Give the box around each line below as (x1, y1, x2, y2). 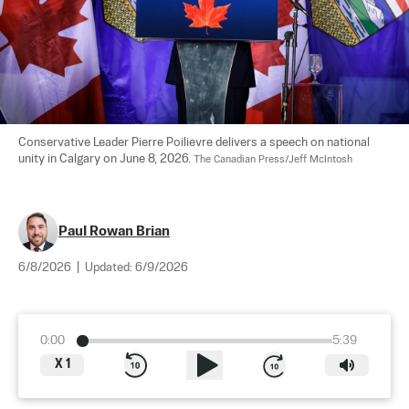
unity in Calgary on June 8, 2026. (18, 152, 194, 165)
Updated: (85, 261, 135, 274)
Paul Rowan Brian (58, 224, 170, 238)
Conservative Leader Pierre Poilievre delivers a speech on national (18, 136, 372, 149)
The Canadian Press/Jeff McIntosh (194, 153, 352, 165)
